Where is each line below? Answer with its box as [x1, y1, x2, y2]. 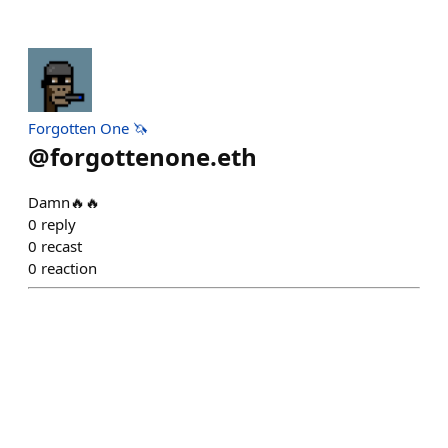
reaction [41, 258, 97, 278]
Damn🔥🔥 [28, 192, 100, 212]
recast [41, 236, 82, 256]
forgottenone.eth [50, 140, 257, 173]
